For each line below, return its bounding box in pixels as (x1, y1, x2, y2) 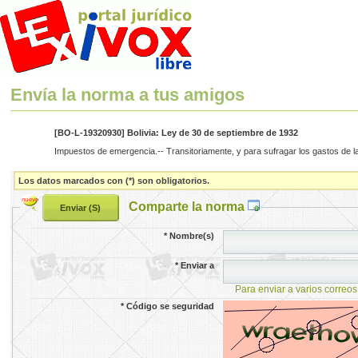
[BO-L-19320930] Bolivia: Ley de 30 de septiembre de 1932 (54, 128, 298, 138)
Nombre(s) (169, 230, 215, 241)
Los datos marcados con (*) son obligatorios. (18, 175, 210, 185)
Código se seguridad (126, 300, 215, 311)
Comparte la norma (128, 198, 248, 213)
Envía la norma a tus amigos (10, 85, 245, 105)
